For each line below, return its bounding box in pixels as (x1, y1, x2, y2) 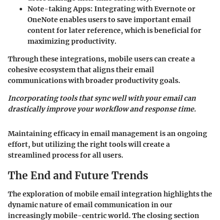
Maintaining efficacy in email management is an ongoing (8, 129, 207, 138)
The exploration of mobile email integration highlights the (8, 190, 212, 199)
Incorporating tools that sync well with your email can (8, 93, 196, 103)
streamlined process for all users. (8, 150, 123, 160)
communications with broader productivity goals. (8, 76, 180, 85)
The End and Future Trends (8, 168, 148, 182)
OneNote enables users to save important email (27, 15, 191, 24)
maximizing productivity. (27, 36, 116, 46)
